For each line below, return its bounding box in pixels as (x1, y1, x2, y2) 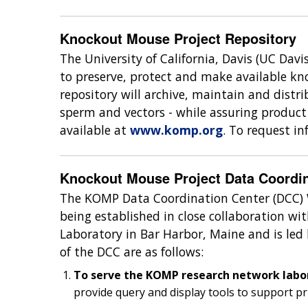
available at (60, 122, 130, 139)
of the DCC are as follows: (60, 243, 203, 261)
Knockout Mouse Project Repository (60, 28, 296, 49)
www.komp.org (130, 122, 223, 139)
